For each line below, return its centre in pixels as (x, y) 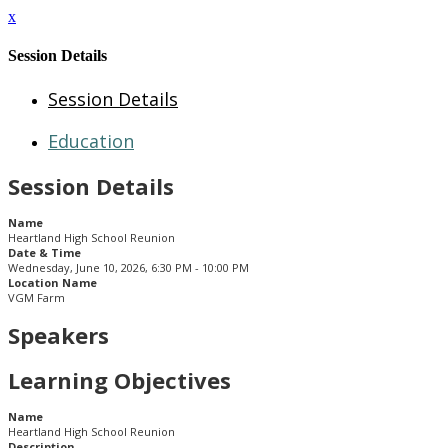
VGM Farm (36, 298)
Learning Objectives (119, 379)
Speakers (58, 335)
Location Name (52, 283)
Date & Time (44, 253)
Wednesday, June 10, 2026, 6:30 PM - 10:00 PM (128, 268)
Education (91, 140)
